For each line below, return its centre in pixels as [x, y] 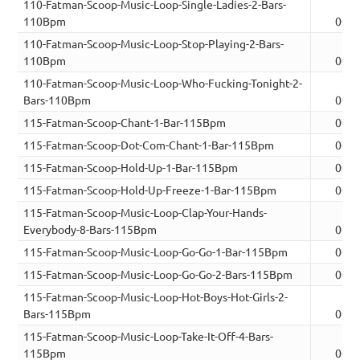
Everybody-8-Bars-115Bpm [90, 229]
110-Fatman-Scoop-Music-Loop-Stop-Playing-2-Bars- [154, 44]
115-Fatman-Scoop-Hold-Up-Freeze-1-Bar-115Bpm [150, 190]
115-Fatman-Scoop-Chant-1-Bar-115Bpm [125, 123]
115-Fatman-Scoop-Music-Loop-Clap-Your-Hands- [145, 213]
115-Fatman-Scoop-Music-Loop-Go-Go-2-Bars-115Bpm [158, 274]
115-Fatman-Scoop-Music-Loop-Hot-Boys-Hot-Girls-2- [156, 297]
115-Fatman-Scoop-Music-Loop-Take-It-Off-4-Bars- [149, 336]
